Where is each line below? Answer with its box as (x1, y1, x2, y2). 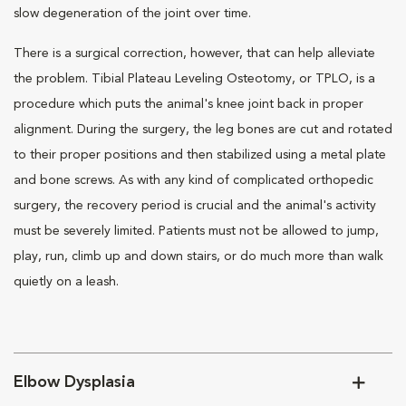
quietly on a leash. (14, 275, 119, 288)
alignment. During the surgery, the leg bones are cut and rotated (14, 123, 392, 136)
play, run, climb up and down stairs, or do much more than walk (14, 250, 383, 263)
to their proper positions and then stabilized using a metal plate (14, 149, 386, 161)
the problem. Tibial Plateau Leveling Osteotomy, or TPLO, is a (14, 72, 375, 85)
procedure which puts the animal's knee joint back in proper (14, 98, 363, 111)
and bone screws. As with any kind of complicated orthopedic (14, 174, 373, 187)
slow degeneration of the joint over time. (14, 7, 251, 20)
